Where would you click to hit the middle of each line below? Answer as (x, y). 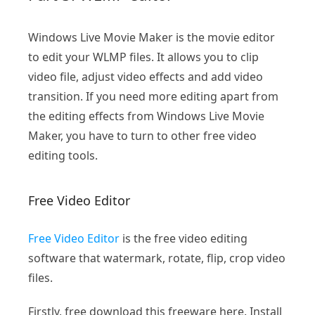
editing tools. (63, 156)
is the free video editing (184, 239)
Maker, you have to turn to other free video (142, 136)
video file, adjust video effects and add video (146, 77)
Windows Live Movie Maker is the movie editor (152, 38)
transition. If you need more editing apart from (153, 97)
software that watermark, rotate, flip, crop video (157, 258)
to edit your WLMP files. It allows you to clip (143, 57)
